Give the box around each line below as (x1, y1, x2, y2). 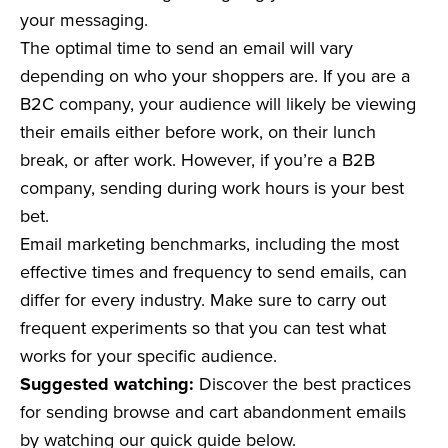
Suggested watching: (20, 371, 194, 398)
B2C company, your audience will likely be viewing (20, 91, 416, 117)
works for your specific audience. (20, 343, 277, 369)
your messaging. (20, 7, 148, 33)
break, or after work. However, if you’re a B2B (20, 147, 375, 173)
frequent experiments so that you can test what (20, 315, 386, 341)
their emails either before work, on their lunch (20, 119, 376, 145)
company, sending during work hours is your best (20, 175, 404, 201)
